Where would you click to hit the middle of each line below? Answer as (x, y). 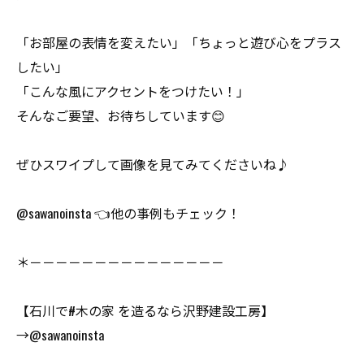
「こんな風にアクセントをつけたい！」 (133, 91)
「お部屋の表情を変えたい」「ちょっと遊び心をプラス (179, 42)
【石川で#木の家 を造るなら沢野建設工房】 (145, 310)
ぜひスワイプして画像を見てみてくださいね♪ (153, 164)
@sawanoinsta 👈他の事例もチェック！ (128, 213)
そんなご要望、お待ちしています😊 (121, 115)
